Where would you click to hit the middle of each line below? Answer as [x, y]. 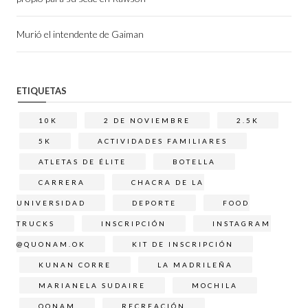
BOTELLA [194, 161]
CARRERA [62, 182]
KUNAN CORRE [75, 264]
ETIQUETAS [42, 90]
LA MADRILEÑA [195, 264]
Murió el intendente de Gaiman [80, 34]
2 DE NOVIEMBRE [147, 120]
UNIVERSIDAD [51, 202]
